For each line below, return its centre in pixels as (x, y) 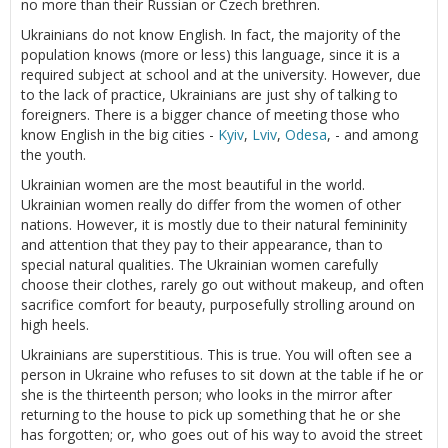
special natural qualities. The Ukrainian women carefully (199, 264)
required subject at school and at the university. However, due (221, 74)
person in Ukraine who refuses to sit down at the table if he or (222, 374)
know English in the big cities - (119, 134)
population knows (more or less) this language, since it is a (210, 54)
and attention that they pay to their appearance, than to (202, 244)
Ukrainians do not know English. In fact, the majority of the (211, 34)
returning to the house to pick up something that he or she (211, 414)
